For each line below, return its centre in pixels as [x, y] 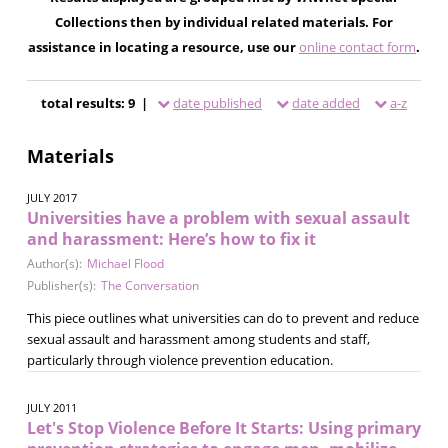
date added [325, 102]
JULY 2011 [51, 407]
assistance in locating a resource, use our [163, 46]
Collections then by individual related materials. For [223, 21]
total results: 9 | [95, 102]
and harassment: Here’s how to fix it [171, 238]
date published [217, 102]
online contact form [357, 46]
